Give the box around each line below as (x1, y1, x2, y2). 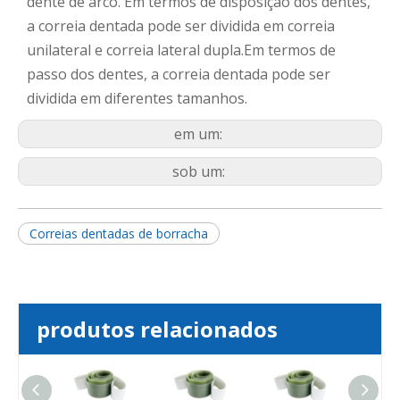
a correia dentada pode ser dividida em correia (27, 16, 335, 37)
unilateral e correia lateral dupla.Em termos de (27, 40, 336, 61)
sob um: (171, 162, 229, 182)
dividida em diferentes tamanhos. (27, 88, 247, 109)
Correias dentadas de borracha (29, 225, 208, 243)
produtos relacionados (37, 314, 278, 345)
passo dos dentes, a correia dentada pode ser (27, 64, 330, 85)
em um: (174, 124, 226, 145)
